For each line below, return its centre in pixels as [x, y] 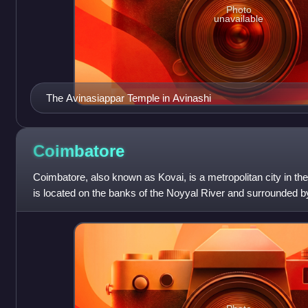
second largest [66, 209]
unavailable [239, 18]
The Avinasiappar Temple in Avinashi [128, 98]
